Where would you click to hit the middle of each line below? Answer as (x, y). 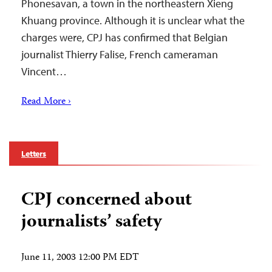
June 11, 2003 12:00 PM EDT (80, 258)
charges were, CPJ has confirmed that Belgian (124, 37)
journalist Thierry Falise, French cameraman (120, 54)
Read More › (46, 102)
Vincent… (44, 71)
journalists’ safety (92, 222)
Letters (34, 153)
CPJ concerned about (107, 200)
